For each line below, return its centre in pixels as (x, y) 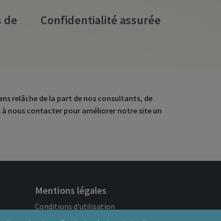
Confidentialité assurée (100, 20)
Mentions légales (71, 190)
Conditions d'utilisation (75, 206)
